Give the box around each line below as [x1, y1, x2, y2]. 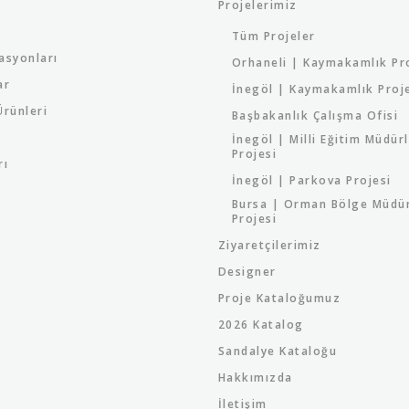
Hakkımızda [217, 370, 293, 385]
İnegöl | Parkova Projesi [231, 173, 392, 188]
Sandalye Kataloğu [217, 343, 338, 359]
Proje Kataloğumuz [217, 290, 341, 306]
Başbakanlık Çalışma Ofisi [231, 108, 399, 123]
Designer [217, 264, 277, 279]
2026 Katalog [217, 317, 304, 332]
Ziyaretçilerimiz [217, 237, 321, 253]
